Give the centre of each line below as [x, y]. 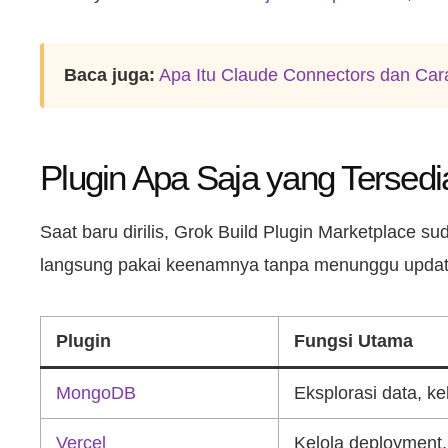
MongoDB [96, 392]
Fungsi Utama [353, 340]
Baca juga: [109, 75]
